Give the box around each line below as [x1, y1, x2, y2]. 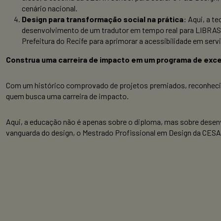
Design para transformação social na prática [22, 14, 184, 24]
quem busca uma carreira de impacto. [6, 91, 129, 101]
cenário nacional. [22, 3, 77, 13]
